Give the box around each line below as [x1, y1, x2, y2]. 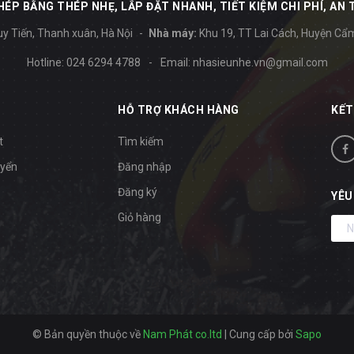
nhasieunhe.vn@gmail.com [192, 56, 328, 70]
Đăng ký [118, 186, 157, 199]
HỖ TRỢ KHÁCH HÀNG [118, 104, 239, 117]
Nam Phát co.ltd [143, 328, 222, 341]
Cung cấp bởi [229, 328, 293, 341]
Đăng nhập [118, 160, 171, 174]
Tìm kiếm [118, 135, 164, 149]
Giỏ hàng [118, 211, 161, 224]
